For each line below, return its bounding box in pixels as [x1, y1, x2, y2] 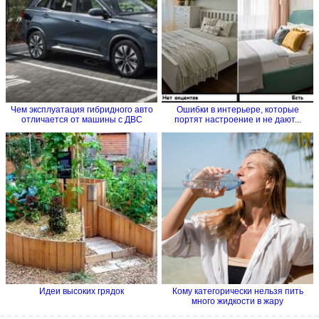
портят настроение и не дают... [174, 115, 301, 125]
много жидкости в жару [192, 296, 283, 307]
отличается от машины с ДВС [21, 115, 142, 125]
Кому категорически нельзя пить [172, 286, 303, 297]
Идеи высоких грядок [39, 286, 124, 297]
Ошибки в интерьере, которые [176, 105, 299, 115]
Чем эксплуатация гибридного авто [10, 105, 153, 115]
